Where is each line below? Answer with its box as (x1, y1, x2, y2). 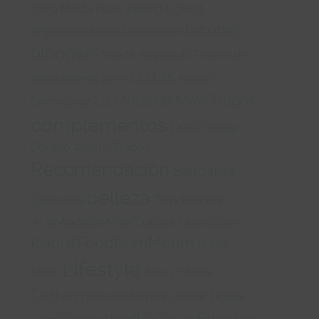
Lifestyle (62, 257, 141, 281)
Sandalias (172, 162, 236, 179)
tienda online (130, 288, 208, 303)
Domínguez (31, 94, 92, 108)
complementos (31, 113, 167, 136)
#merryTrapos (73, 140, 151, 154)
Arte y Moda (143, 264, 212, 279)
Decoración (122, 23, 183, 38)
